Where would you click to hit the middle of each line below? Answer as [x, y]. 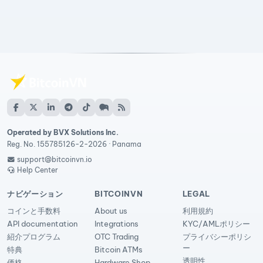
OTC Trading [117, 237]
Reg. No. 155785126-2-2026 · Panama [74, 144]
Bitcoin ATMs [119, 249]
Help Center [37, 170]
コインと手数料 [34, 211]
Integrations [117, 224]
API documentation [42, 224]
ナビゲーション [35, 194]
